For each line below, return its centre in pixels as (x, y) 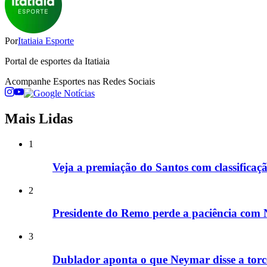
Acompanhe (29, 82)
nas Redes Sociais (120, 82)
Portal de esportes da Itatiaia (57, 61)
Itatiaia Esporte (46, 41)
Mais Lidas (39, 119)
